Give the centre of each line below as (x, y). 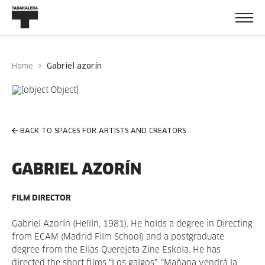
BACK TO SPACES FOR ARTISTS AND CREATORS (103, 131)
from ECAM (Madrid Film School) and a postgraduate (118, 237)
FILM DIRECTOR (41, 198)
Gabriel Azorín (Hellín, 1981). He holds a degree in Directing (132, 224)
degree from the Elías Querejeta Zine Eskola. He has (116, 250)
